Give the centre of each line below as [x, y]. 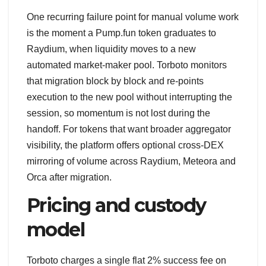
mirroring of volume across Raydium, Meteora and [131, 161]
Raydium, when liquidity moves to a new [111, 49]
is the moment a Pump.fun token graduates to [121, 33]
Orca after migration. [69, 177]
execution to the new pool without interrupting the [129, 97]
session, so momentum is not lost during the [118, 113]
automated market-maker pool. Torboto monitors [127, 65]
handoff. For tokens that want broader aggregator [129, 129]
